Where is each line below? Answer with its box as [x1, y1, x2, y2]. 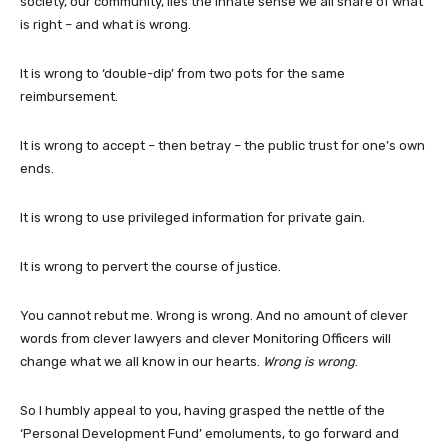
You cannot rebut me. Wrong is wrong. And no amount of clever [20, 307, 408, 323]
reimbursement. [20, 88, 118, 104]
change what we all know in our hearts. [20, 353, 263, 369]
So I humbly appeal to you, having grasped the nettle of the [20, 402, 385, 418]
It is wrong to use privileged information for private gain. [20, 209, 365, 225]
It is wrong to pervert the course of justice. [20, 258, 281, 274]
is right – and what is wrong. [20, 16, 191, 32]
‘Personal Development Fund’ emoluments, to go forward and [20, 425, 399, 441]
